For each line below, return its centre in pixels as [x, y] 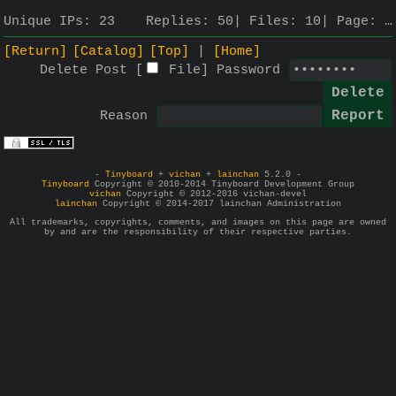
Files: [277, 22]
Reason [124, 116]
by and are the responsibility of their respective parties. [198, 232]
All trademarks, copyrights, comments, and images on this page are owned [198, 222]
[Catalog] [108, 51]
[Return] [35, 51]
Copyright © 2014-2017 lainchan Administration [219, 203]
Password [248, 70]
